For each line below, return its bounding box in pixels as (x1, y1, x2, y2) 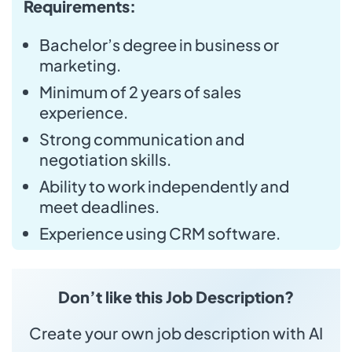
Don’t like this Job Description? (58, 286, 294, 306)
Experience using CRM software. (39, 222, 280, 243)
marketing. (39, 54, 121, 75)
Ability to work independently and (39, 175, 289, 196)
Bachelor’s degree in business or (39, 34, 279, 54)
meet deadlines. (39, 196, 159, 216)
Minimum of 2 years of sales (39, 81, 241, 101)
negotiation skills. (39, 148, 171, 169)
